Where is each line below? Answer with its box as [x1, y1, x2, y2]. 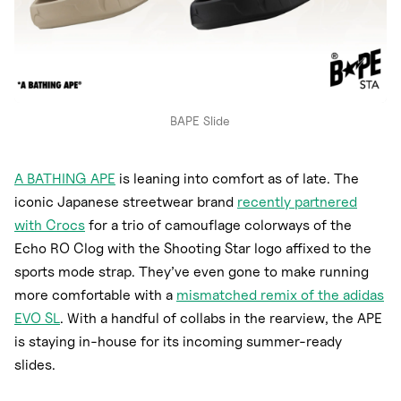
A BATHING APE [14, 170, 115, 188]
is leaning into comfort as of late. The [115, 170, 359, 188]
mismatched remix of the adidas [176, 286, 384, 304]
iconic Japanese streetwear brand [14, 193, 237, 211]
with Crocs [14, 217, 85, 235]
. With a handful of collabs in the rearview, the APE [60, 310, 382, 328]
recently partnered [237, 193, 357, 211]
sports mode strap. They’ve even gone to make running [14, 263, 369, 281]
